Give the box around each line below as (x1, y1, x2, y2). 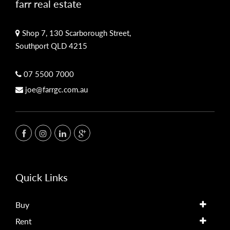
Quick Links (15, 170, 68, 183)
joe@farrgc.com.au (25, 84, 88, 94)
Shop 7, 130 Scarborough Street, (20, 28, 131, 37)
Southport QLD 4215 (15, 41, 87, 50)
